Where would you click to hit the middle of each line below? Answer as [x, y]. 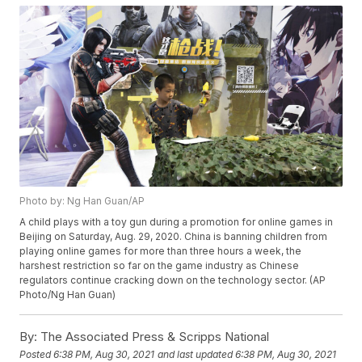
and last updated [196, 354]
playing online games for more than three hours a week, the [161, 251]
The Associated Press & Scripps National [154, 337]
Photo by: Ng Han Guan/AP [82, 201]
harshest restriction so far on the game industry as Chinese [160, 266]
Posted [37, 354]
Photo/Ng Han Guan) [68, 295]
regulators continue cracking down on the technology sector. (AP [173, 280]
